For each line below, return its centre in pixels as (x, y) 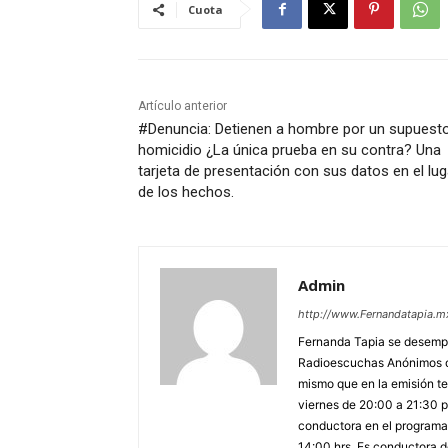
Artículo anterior (182, 106)
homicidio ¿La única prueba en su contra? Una (289, 150)
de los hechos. (186, 192)
